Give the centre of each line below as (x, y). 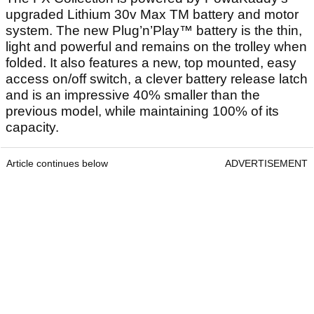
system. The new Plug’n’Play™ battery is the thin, (154, 31)
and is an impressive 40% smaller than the (133, 95)
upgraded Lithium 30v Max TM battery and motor (152, 15)
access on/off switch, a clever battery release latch (157, 79)
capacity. (32, 128)
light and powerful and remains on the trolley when (156, 47)
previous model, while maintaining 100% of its (142, 111)
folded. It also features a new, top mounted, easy (151, 63)
